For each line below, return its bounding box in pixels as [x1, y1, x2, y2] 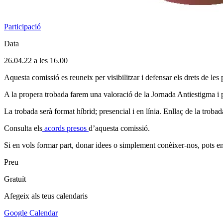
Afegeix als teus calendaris [4, 191, 88, 200]
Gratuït [4, 174, 26, 183]
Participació [4, 22, 41, 31]
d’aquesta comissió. [89, 123, 150, 132]
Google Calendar [4, 208, 58, 217]
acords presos [42, 123, 89, 132]
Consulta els [4, 123, 42, 132]
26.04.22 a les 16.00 [4, 56, 68, 65]
